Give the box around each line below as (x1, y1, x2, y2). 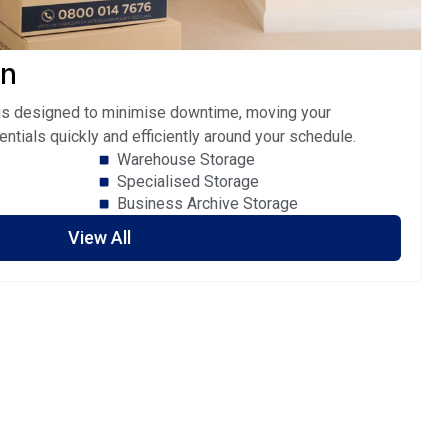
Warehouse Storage (116, 150, 255, 170)
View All (67, 227, 131, 249)
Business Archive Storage (116, 194, 298, 214)
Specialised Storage (116, 172, 259, 192)
